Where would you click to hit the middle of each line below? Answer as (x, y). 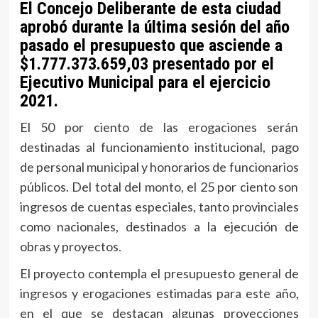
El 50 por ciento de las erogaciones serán (159, 127)
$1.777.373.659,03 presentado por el (147, 64)
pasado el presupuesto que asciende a (151, 46)
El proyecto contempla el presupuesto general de (159, 274)
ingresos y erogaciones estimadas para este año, (159, 294)
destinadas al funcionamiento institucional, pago (159, 147)
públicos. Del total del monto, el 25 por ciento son (159, 187)
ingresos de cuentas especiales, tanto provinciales (159, 207)
